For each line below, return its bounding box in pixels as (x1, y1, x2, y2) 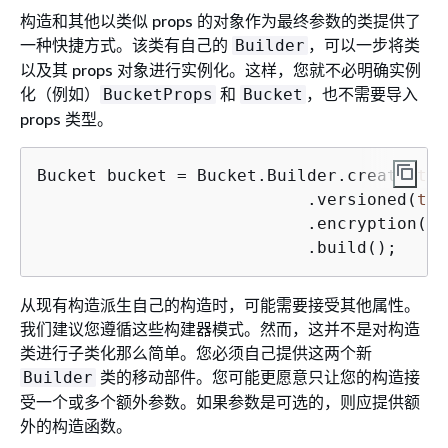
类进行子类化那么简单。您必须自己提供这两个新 (20, 343, 372, 363)
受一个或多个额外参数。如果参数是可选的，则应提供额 (20, 392, 420, 412)
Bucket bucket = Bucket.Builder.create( (37, 166, 417, 185)
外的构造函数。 (20, 416, 132, 436)
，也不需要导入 (306, 84, 418, 104)
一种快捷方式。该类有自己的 (20, 35, 232, 55)
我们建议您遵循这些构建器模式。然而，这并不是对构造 (20, 319, 420, 339)
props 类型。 (20, 109, 113, 129)
